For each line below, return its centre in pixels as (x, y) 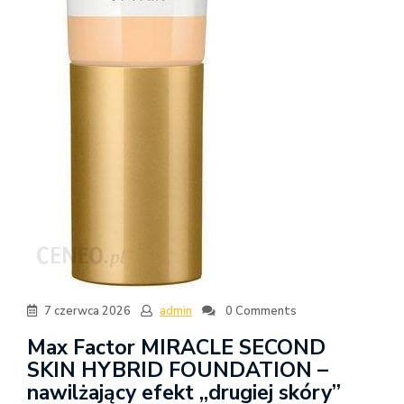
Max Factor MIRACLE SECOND (176, 348)
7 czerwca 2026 (87, 311)
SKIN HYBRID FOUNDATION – (178, 370)
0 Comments (260, 311)
